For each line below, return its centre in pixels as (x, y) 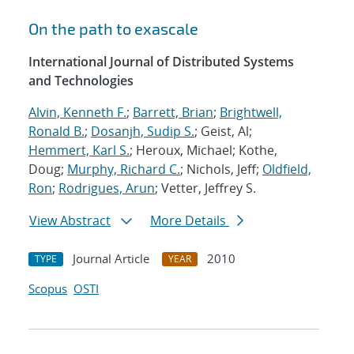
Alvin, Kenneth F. (77, 113)
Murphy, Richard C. (124, 169)
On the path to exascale (113, 29)
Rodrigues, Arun (107, 188)
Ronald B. (56, 132)
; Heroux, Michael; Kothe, (203, 151)
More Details (190, 221)
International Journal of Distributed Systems (161, 62)
